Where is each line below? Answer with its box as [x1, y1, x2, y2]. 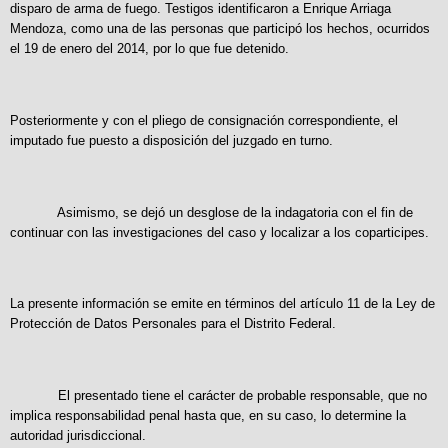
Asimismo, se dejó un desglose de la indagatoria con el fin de [10, 204, 413, 220]
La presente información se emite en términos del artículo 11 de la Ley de [10, 296, 435, 312]
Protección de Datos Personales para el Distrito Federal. [10, 316, 336, 332]
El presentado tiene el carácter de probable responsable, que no [10, 387, 427, 403]
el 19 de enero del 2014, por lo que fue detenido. [10, 41, 289, 57]
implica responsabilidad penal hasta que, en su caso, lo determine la [10, 407, 406, 423]
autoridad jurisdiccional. [10, 427, 146, 443]
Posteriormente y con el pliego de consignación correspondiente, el [10, 112, 398, 128]
